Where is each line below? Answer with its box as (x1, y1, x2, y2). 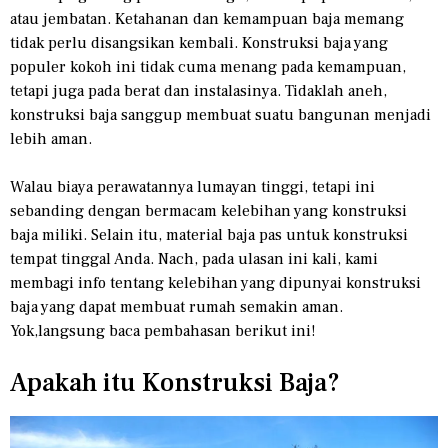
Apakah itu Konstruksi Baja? (10, 365, 340, 400)
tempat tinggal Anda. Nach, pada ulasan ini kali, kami (10, 248, 378, 269)
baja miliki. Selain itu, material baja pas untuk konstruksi (10, 224, 408, 245)
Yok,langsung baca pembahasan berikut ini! (10, 320, 316, 341)
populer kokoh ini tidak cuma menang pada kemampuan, (10, 56, 406, 77)
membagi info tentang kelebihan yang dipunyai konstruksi (10, 272, 421, 293)
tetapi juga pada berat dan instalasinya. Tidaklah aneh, (10, 80, 387, 101)
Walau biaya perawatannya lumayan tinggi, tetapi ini (10, 176, 375, 197)
